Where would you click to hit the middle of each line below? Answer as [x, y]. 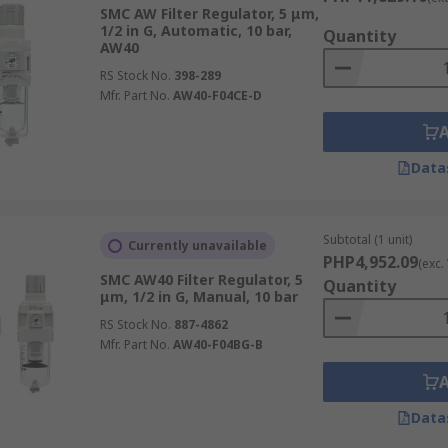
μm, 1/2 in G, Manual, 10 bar [198, 296]
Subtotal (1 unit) [367, 239]
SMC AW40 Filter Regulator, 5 [201, 279]
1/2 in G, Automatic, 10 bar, [195, 30]
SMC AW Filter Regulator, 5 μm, [209, 13]
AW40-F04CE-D [217, 95]
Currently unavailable [197, 245]
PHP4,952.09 [370, 262]
